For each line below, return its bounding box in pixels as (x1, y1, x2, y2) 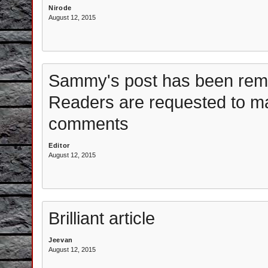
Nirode (48, 4, 72, 11)
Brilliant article (48, 208, 155, 228)
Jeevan (48, 236, 73, 243)
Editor (48, 142, 70, 149)
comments (48, 114, 129, 133)
